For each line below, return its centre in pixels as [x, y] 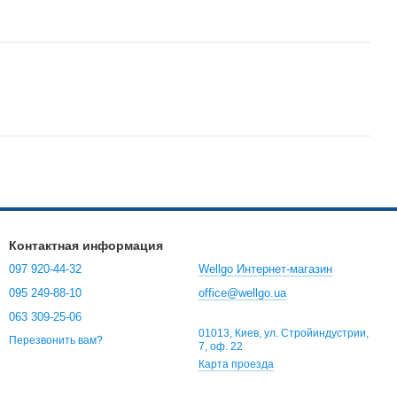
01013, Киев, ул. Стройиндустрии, [284, 333]
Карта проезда [236, 364]
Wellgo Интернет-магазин [265, 269]
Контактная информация [86, 245]
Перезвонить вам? [56, 341]
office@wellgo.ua [242, 293]
